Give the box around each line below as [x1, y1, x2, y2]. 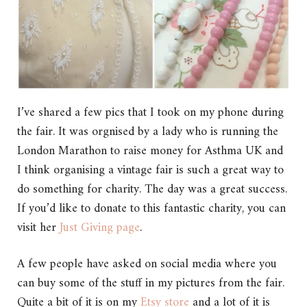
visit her [17, 217, 60, 238]
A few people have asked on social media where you [17, 253, 277, 275]
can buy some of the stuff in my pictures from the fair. [17, 272, 284, 294]
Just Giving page [60, 217, 140, 238]
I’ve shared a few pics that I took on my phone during [17, 101, 284, 123]
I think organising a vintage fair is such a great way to [17, 159, 284, 181]
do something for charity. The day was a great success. [17, 178, 287, 200]
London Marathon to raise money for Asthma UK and [17, 140, 283, 162]
